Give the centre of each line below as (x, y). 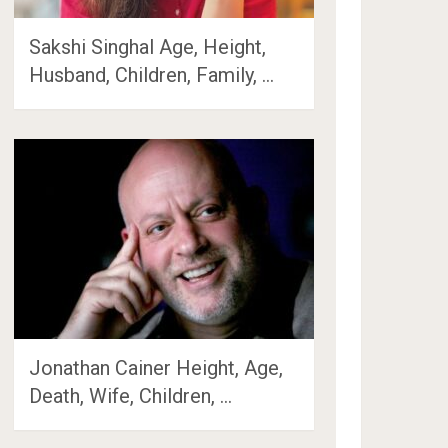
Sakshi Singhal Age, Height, (148, 46)
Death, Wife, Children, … (131, 395)
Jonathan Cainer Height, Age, (156, 367)
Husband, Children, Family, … (152, 74)
